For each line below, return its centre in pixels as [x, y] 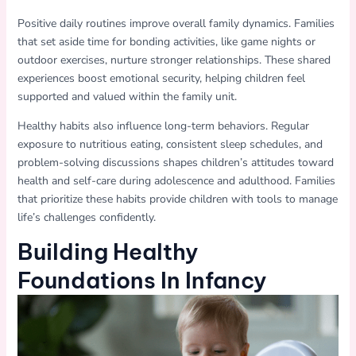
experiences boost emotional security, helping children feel [161, 79]
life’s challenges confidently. [86, 218]
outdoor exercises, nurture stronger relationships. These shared [174, 60]
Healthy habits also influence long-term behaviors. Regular [163, 126]
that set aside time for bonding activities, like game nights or [166, 42]
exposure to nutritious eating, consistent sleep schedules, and [170, 145]
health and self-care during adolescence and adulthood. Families [176, 181]
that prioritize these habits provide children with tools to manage [177, 199]
